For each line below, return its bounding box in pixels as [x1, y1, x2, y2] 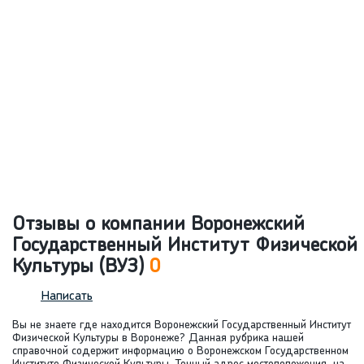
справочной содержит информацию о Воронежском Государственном [12, 345, 349, 358]
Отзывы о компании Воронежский [12, 215, 305, 236]
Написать [41, 290, 93, 304]
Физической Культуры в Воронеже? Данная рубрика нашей [12, 332, 304, 345]
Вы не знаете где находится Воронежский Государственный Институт [12, 319, 351, 332]
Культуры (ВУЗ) [12, 258, 149, 278]
